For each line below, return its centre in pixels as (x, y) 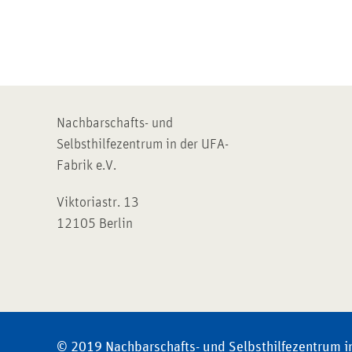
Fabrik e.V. (86, 166)
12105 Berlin (95, 224)
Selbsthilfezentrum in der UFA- (143, 145)
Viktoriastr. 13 (98, 203)
